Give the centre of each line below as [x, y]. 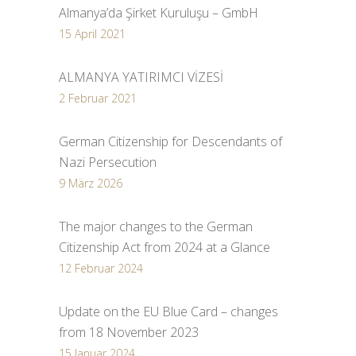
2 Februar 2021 [98, 99]
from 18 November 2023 [129, 333]
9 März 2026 [91, 184]
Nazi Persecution [108, 163]
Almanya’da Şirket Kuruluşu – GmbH [159, 13]
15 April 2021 [92, 34]
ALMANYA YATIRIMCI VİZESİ [141, 77]
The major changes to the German [156, 227]
